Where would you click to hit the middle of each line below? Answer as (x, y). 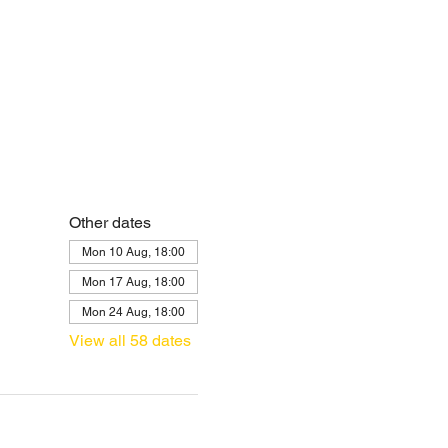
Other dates (109, 222)
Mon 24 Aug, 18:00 (133, 311)
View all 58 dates (129, 340)
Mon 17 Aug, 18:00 (133, 281)
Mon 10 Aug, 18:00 (133, 251)
